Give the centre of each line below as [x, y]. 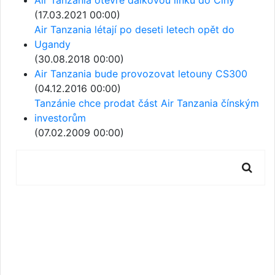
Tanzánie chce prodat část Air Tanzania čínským [147, 103]
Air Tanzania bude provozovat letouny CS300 [141, 73]
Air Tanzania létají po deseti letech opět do [134, 29]
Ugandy [52, 44]
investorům [60, 118]
